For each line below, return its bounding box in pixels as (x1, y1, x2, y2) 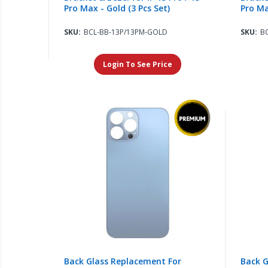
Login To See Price (102, 59, 172, 70)
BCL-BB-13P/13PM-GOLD (84, 27, 168, 38)
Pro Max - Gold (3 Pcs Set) (64, 2, 170, 14)
